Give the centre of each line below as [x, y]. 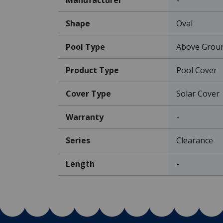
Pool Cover [197, 70]
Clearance [195, 140]
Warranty [85, 117]
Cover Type [88, 93]
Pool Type [85, 47]
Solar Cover [198, 93]
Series [78, 140]
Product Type [92, 70]
